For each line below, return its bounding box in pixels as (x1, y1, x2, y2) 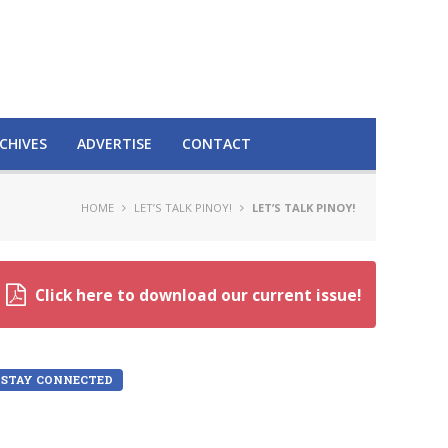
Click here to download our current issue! (35, 285, 361, 306)
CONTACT (182, 134, 251, 153)
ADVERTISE (77, 134, 152, 153)
